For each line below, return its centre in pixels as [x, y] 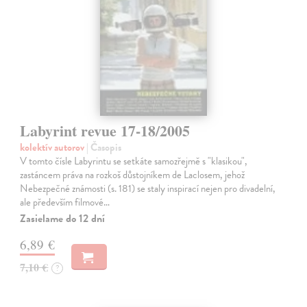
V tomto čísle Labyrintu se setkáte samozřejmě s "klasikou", [134, 161]
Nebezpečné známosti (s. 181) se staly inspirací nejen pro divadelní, [148, 189]
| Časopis [104, 148]
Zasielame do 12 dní [63, 219]
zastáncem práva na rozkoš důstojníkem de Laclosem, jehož [133, 175]
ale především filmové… [65, 202]
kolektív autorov [53, 148]
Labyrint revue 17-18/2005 [105, 131]
